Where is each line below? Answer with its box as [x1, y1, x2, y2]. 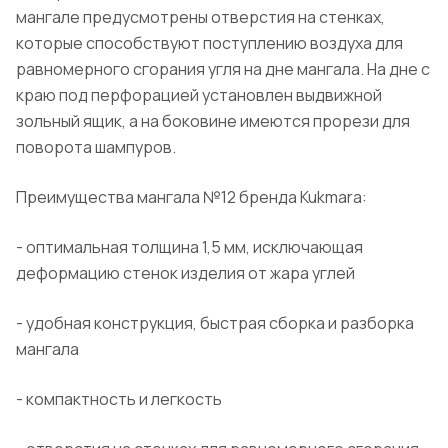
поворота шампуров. [16, 136, 176, 159]
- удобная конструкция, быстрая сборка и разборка [16, 312, 414, 335]
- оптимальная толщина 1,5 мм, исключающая [16, 236, 363, 259]
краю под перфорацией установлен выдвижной [16, 84, 382, 107]
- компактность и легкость [16, 388, 222, 411]
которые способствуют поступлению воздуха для [16, 32, 403, 55]
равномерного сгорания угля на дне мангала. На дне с [16, 58, 430, 81]
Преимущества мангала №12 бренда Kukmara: [16, 186, 367, 209]
